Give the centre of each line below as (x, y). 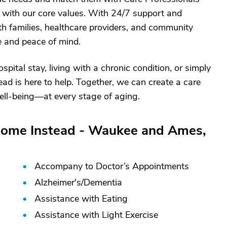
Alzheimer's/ (59, 182)
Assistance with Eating (81, 199)
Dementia (103, 182)
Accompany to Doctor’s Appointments (112, 166)
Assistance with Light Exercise (96, 215)
